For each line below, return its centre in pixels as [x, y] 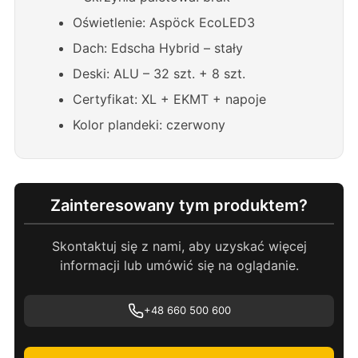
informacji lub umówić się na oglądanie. [179, 265]
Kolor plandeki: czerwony [149, 124]
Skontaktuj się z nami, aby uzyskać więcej [179, 246]
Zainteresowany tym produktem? [179, 205]
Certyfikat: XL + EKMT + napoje [169, 99]
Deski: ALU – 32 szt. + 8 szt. [159, 73]
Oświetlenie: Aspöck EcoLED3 [164, 22]
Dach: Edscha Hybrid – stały [158, 48]
